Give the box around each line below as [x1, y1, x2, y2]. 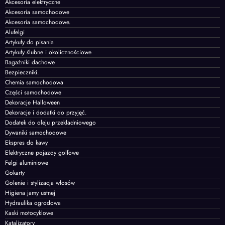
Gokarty [5, 168, 25, 177]
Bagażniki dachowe [5, 57, 55, 67]
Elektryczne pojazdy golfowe [5, 148, 79, 157]
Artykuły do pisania [5, 37, 54, 47]
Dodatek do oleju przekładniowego [5, 118, 96, 127]
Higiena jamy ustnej [5, 188, 55, 197]
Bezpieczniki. [5, 67, 39, 77]
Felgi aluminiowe [5, 158, 48, 167]
